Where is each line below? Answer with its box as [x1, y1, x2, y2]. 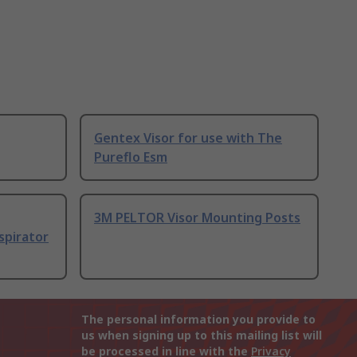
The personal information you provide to [81, 312, 316, 328]
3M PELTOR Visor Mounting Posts [94, 209, 300, 227]
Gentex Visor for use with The [94, 129, 282, 147]
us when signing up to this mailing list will [81, 328, 322, 343]
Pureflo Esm [94, 148, 167, 167]
